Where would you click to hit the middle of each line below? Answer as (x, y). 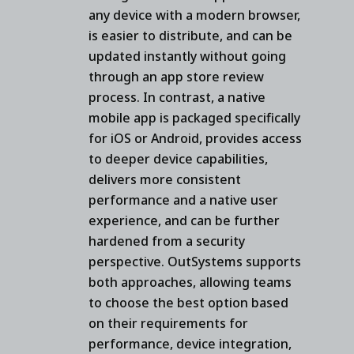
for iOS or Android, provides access (195, 138)
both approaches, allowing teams (190, 282)
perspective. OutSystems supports (195, 261)
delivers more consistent (165, 179)
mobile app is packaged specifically (194, 117)
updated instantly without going (187, 56)
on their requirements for (168, 323)
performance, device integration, (190, 343)
